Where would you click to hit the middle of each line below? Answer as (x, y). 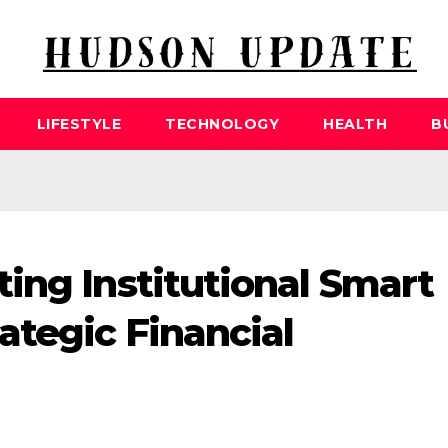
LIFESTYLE (78, 124)
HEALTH (355, 124)
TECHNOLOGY (222, 124)
